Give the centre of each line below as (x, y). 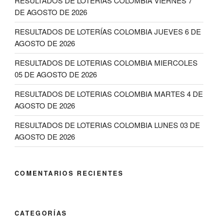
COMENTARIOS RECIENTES (69, 173)
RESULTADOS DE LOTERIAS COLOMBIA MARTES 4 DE (109, 94)
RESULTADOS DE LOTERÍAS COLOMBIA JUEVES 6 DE (108, 32)
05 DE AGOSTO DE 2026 (56, 74)
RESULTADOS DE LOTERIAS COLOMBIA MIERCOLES (106, 63)
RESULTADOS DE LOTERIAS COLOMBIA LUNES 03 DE (107, 125)
